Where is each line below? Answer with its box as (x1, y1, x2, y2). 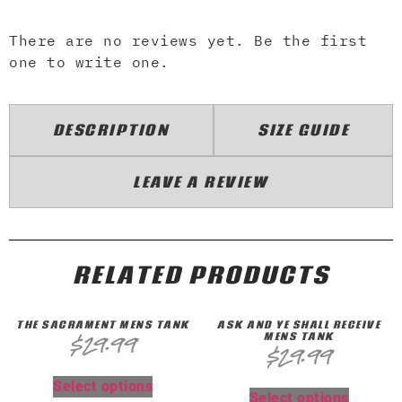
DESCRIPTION (52, 118, 170, 141)
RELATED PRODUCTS (73, 256, 329, 293)
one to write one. (9, 53, 170, 72)
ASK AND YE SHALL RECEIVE (217, 317, 381, 333)
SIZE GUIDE (258, 118, 350, 141)
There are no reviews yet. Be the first (9, 31, 367, 50)
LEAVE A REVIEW (133, 170, 269, 193)
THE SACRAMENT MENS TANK (16, 317, 190, 333)
